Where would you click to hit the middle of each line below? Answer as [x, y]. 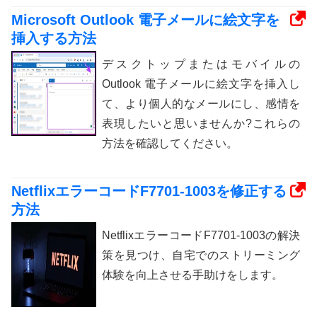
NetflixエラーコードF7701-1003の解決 [201, 236]
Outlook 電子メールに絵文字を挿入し [201, 84]
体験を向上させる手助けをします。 [192, 275]
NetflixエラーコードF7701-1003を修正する [149, 191]
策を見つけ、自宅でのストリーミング [201, 255]
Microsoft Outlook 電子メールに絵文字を [145, 20]
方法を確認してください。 [170, 144]
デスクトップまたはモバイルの [201, 64]
